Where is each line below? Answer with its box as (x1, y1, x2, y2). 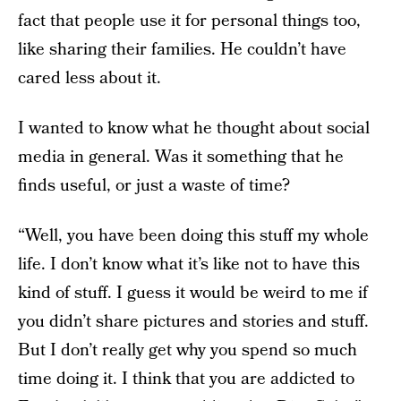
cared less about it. (18, 66, 161, 90)
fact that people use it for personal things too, (18, 9, 361, 33)
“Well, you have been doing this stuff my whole (18, 224, 369, 248)
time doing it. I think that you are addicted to (18, 367, 354, 391)
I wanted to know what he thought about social (18, 116, 370, 141)
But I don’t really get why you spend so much (18, 338, 357, 363)
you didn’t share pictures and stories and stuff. (18, 310, 369, 334)
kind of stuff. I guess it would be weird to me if (18, 281, 368, 305)
